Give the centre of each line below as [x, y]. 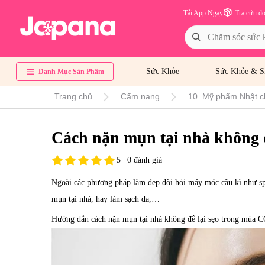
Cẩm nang [140, 96]
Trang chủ [73, 96]
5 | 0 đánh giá [139, 160]
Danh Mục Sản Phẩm [71, 72]
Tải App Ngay [203, 13]
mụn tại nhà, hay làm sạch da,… [106, 199]
